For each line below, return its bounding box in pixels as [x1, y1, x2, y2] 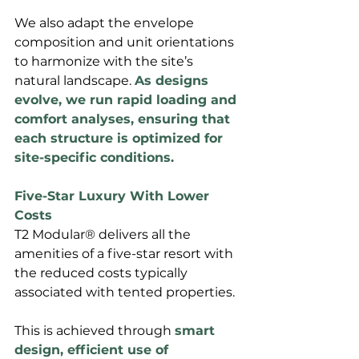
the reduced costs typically [14, 265, 191, 281]
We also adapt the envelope [14, 15, 197, 31]
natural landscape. [14, 73, 135, 89]
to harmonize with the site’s [14, 54, 196, 70]
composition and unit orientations [14, 34, 237, 50]
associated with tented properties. [14, 284, 238, 301]
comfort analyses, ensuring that [14, 111, 234, 127]
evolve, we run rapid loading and [14, 92, 240, 108]
